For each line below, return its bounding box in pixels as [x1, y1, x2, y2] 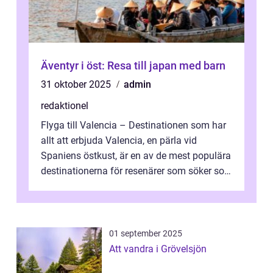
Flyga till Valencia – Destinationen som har [41, 119, 226, 132]
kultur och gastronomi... [41, 180, 143, 193]
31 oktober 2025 [41, 79, 113, 91]
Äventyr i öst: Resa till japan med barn [41, 59, 225, 73]
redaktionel [41, 100, 88, 112]
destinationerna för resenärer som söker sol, [41, 165, 229, 177]
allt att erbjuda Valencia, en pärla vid [41, 135, 197, 147]
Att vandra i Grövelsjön [109, 243, 207, 255]
